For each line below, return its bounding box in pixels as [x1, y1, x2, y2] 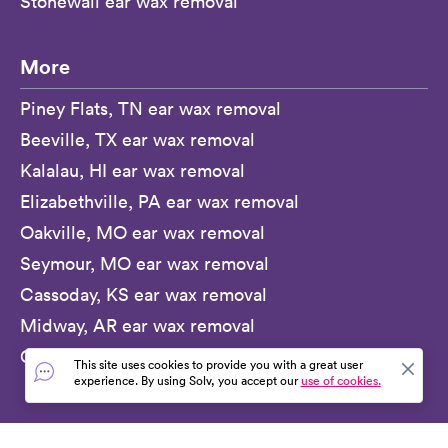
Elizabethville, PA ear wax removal [20, 190, 299, 213]
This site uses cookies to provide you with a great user [73, 356, 363, 373]
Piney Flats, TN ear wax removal [20, 97, 281, 120]
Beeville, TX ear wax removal [20, 128, 255, 151]
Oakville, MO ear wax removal [20, 221, 265, 244]
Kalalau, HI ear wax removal [20, 159, 245, 182]
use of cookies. [300, 372, 381, 389]
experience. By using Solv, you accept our [73, 372, 301, 389]
